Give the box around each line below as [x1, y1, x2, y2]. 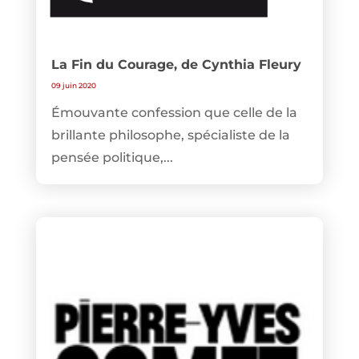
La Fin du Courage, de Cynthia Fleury [50, 57, 301, 73]
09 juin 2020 [50, 81, 96, 91]
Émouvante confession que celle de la [50, 105, 297, 121]
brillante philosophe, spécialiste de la [50, 127, 290, 143]
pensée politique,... [50, 150, 173, 166]
